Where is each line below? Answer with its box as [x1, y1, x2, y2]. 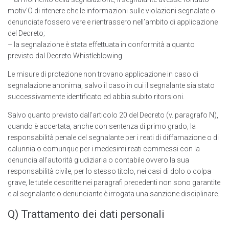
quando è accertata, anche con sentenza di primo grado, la [8, 122, 196, 131]
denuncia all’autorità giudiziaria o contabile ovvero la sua [8, 156, 189, 165]
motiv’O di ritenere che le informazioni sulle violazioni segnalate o [8, 7, 215, 15]
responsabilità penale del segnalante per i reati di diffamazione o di [8, 133, 219, 142]
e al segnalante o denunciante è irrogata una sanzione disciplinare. [8, 190, 219, 198]
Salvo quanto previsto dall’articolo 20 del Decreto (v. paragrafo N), [8, 111, 218, 120]
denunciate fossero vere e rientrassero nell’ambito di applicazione [8, 18, 218, 27]
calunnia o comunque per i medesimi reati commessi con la [8, 145, 200, 153]
